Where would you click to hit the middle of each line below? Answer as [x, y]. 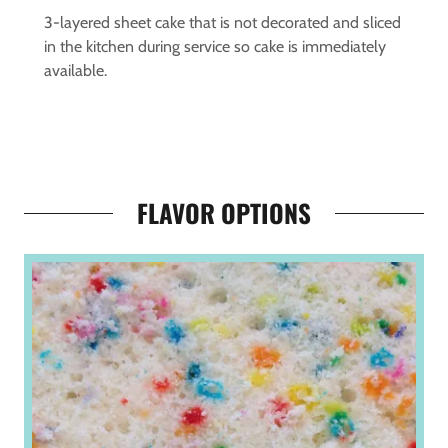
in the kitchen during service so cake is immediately [215, 47]
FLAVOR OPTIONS [224, 212]
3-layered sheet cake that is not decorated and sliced [222, 23]
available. [75, 71]
